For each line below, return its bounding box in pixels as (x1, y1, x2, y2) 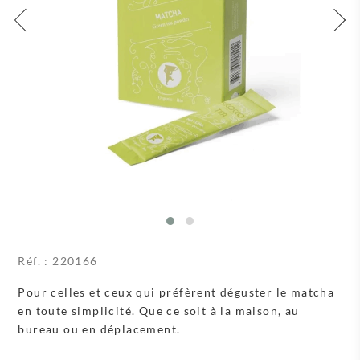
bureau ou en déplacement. (18, 321, 181, 336)
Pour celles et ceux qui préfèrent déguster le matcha (18, 284, 335, 299)
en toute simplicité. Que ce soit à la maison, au (18, 303, 300, 317)
